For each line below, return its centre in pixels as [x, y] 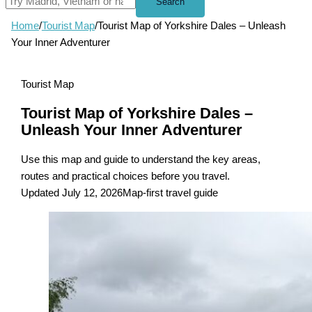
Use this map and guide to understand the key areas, [141, 160]
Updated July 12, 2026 [72, 193]
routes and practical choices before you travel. [126, 177]
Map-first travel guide [171, 193]
